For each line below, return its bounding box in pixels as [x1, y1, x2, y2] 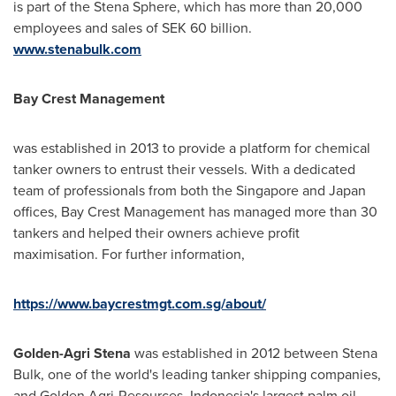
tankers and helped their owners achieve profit [13, 223, 300, 243]
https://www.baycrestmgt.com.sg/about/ [13, 293, 266, 314]
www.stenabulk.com [13, 39, 141, 59]
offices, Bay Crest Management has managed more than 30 [13, 202, 377, 222]
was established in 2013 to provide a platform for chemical [13, 138, 370, 158]
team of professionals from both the [13, 180, 236, 201]
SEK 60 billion [162, 18, 248, 38]
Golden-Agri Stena [13, 343, 131, 363]
